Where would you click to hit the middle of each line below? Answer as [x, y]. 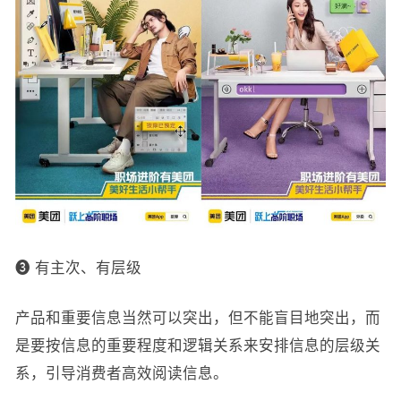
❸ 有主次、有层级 [78, 267]
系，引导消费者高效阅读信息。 [121, 373]
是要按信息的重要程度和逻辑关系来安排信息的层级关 [197, 345]
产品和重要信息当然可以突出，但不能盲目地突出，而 [197, 317]
